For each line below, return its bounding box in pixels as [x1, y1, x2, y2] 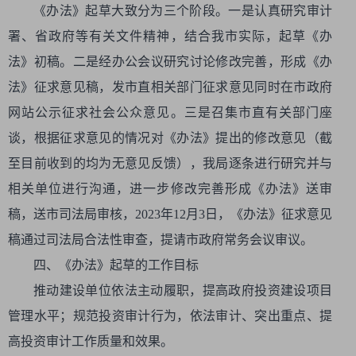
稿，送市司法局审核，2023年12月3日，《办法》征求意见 [8, 207, 332, 221]
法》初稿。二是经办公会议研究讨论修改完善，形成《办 [8, 55, 332, 68]
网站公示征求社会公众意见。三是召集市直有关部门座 [8, 106, 332, 119]
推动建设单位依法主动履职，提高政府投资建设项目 [33, 284, 332, 297]
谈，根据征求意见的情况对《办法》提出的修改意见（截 [8, 131, 332, 145]
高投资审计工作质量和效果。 [8, 335, 173, 348]
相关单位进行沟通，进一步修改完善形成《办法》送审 [8, 182, 332, 195]
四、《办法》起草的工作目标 [33, 258, 199, 272]
